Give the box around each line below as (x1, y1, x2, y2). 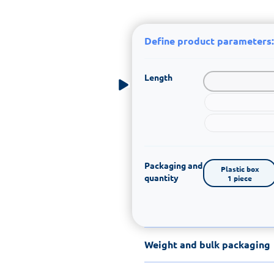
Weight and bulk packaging (144, 237, 270, 251)
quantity (144, 171, 179, 183)
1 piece (228, 172, 252, 183)
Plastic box (220, 163, 259, 174)
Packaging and (144, 159, 202, 171)
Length (144, 71, 172, 83)
